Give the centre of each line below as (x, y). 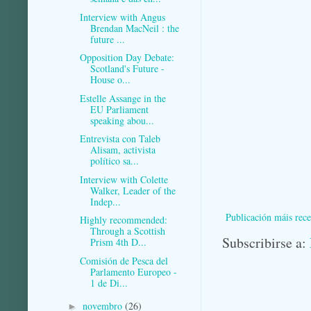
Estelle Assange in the (123, 98)
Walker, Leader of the (133, 190)
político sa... (114, 161)
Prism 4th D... (118, 242)
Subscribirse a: (266, 243)
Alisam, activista (123, 150)
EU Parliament (119, 109)
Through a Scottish (127, 231)
